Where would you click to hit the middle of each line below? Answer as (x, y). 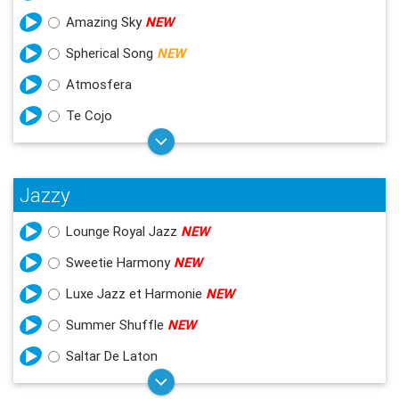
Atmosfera (99, 84)
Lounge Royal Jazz (123, 231)
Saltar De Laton (112, 355)
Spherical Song (111, 53)
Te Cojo (89, 115)
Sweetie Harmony (120, 262)
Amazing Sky (106, 21)
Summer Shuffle (117, 324)
